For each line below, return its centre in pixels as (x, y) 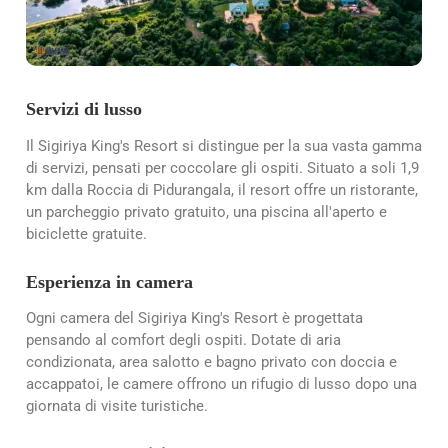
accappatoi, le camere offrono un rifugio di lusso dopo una (221, 383)
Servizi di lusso (84, 109)
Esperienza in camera (109, 281)
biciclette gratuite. (86, 233)
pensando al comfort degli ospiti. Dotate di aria (183, 339)
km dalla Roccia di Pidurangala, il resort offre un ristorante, (222, 189)
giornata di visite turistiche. (117, 405)
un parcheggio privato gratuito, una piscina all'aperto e (206, 211)
